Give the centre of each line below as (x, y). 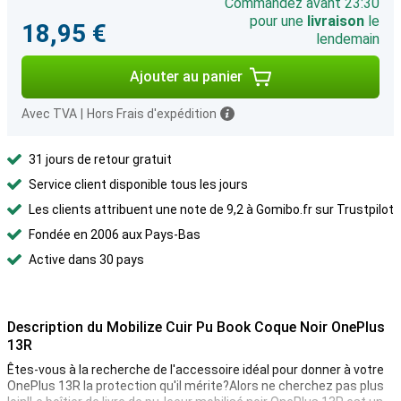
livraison (336, 21)
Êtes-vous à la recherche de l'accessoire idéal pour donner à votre (196, 370)
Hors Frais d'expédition (152, 114)
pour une (278, 21)
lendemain (348, 39)
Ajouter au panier (186, 77)
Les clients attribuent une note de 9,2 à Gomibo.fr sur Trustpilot (211, 209)
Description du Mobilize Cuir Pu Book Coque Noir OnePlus (196, 327)
